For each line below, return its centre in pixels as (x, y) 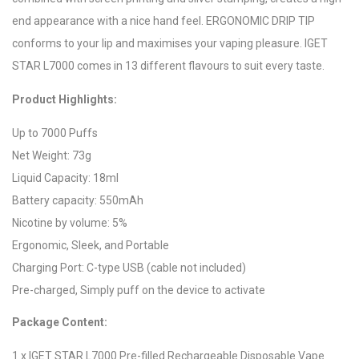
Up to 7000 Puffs (55, 133)
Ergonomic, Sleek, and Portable (91, 246)
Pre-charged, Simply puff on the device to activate (139, 290)
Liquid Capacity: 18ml (65, 178)
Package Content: (60, 323)
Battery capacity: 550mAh (78, 201)
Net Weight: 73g (52, 156)
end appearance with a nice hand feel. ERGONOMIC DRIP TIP (163, 21)
